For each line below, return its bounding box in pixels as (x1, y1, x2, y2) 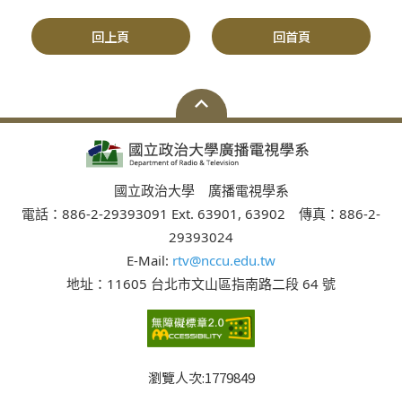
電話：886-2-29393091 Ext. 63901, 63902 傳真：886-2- (22, 205, 380, 223)
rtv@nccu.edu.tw (172, 251, 275, 269)
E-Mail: (127, 251, 172, 269)
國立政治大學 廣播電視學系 (113, 181, 289, 199)
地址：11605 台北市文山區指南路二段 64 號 (66, 275, 336, 293)
